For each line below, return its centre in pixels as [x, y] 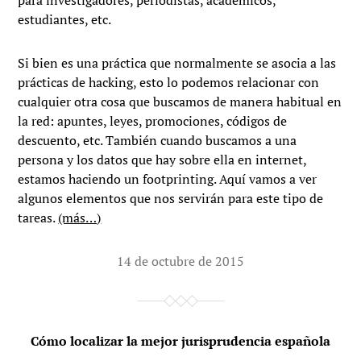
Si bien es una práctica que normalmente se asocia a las [177, 63]
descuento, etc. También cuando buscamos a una [158, 141]
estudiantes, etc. [65, 20]
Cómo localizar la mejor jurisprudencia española [180, 341]
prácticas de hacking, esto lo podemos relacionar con [169, 83]
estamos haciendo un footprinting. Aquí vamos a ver [168, 179]
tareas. [38, 218]
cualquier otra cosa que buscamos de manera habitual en [180, 102]
